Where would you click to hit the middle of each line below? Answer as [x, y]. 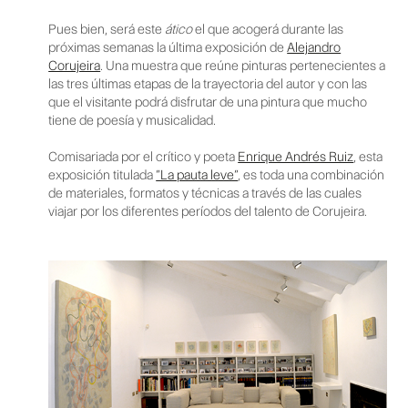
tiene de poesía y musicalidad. [133, 121]
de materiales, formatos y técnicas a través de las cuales [205, 194]
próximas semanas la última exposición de [168, 48]
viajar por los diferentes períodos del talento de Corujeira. [208, 212]
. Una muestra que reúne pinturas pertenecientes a [243, 66]
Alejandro [314, 48]
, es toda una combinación [311, 175]
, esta [368, 157]
